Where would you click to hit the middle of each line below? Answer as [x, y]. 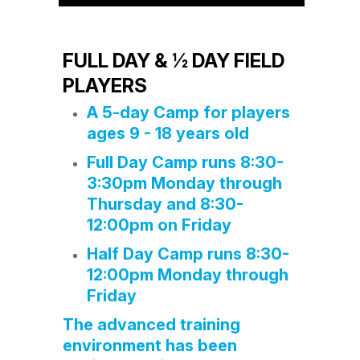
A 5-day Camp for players [188, 112]
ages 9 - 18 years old [170, 133]
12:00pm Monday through [187, 275]
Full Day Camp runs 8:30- [185, 162]
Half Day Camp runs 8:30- [188, 254]
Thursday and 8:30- [165, 204]
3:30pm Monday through [184, 183]
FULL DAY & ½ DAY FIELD [173, 61]
